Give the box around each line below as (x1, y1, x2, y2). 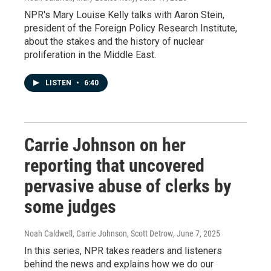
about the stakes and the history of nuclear (24, 35, 204, 47)
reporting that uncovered (24, 154, 204, 176)
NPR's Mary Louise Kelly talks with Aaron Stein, (24, 8, 224, 21)
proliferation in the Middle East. (24, 48, 156, 60)
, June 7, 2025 (173, 228, 220, 238)
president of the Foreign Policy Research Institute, (24, 22, 237, 34)
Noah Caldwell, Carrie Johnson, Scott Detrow (24, 228, 173, 238)
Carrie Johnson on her (24, 134, 186, 155)
